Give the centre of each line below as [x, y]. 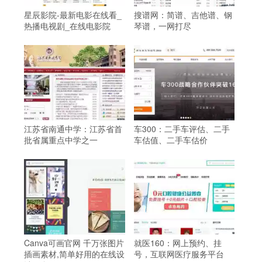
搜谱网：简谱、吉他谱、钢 [183, 15]
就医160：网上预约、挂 [177, 243]
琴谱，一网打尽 [162, 26]
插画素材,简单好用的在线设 [74, 254]
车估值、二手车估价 [170, 140]
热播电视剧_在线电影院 [67, 26]
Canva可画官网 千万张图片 [74, 243]
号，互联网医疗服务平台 [179, 254]
